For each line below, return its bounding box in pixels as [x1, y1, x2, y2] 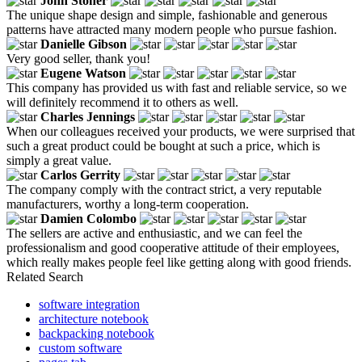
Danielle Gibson [40, 36, 127, 51]
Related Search [6, 269, 83, 284]
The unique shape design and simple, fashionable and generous [6, 7, 327, 22]
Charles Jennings [40, 109, 135, 124]
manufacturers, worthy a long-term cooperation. [6, 196, 249, 211]
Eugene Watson [40, 65, 126, 80]
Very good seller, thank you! [6, 51, 150, 65]
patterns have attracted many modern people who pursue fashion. [6, 22, 337, 36]
